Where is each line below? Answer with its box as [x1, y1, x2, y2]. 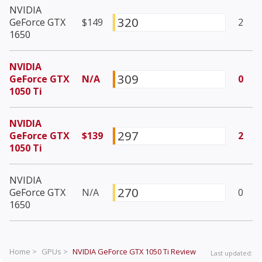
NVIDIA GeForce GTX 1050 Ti [73, 246, 169, 257]
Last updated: [211, 249, 253, 258]
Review [169, 246, 196, 257]
